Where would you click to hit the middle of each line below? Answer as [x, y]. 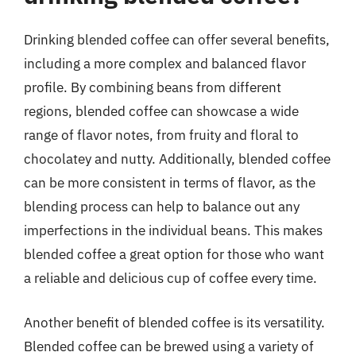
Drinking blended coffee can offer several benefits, [177, 40]
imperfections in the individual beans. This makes [173, 230]
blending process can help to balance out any [162, 207]
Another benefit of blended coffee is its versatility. [174, 322]
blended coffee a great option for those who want [174, 254]
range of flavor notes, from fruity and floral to [161, 135]
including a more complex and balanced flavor [165, 64]
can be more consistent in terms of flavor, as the [170, 183]
